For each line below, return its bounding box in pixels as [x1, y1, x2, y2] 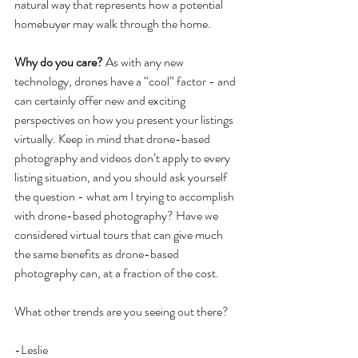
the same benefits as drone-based [14, 244, 181, 263]
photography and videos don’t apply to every [14, 148, 233, 167]
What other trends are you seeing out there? [14, 301, 229, 320]
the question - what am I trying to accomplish [14, 186, 237, 205]
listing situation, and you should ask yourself [14, 167, 229, 186]
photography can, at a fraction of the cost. [14, 263, 219, 282]
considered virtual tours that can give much [14, 225, 225, 244]
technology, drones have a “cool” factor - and [14, 71, 238, 90]
